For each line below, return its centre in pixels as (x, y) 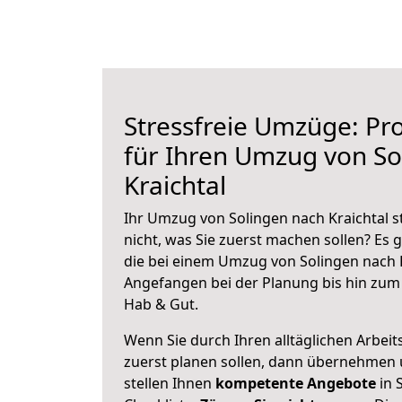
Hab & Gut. (161, 304)
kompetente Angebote (296, 383)
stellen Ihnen (170, 383)
